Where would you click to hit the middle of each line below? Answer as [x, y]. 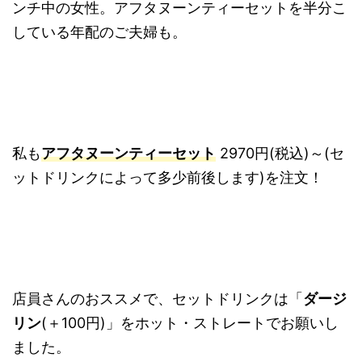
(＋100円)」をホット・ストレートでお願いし [190, 322]
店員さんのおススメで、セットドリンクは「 [158, 298]
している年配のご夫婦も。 [99, 32]
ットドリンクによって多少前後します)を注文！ [168, 177]
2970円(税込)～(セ [280, 153]
